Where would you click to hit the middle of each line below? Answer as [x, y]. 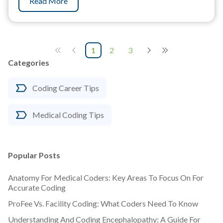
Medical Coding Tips [68, 114]
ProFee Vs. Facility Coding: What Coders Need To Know [103, 203]
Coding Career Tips [66, 88]
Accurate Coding [37, 187]
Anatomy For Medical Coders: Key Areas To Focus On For [106, 177]
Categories [29, 62]
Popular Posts [34, 155]
